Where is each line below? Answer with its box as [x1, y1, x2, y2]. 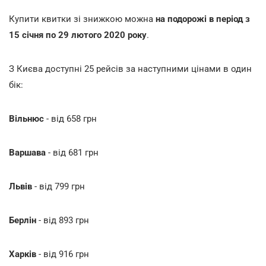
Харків [9, 248, 36, 259]
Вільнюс [9, 113, 44, 124]
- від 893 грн [36, 214, 89, 226]
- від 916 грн [36, 248, 89, 259]
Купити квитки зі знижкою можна [9, 13, 156, 24]
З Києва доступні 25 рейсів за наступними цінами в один [9, 63, 252, 74]
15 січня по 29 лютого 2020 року [9, 29, 147, 40]
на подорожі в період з [156, 13, 250, 24]
